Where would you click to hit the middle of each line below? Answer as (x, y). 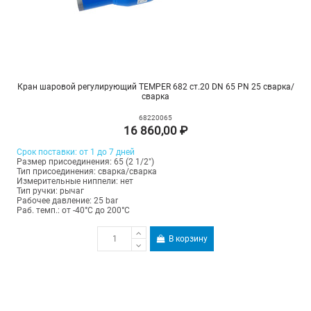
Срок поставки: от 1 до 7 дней (75, 152)
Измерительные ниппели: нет (75, 182)
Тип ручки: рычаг (50, 191)
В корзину (188, 239)
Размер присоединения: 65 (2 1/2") (85, 162)
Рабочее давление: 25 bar (67, 201)
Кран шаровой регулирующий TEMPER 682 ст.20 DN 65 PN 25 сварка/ (155, 87)
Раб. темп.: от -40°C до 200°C (73, 211)
